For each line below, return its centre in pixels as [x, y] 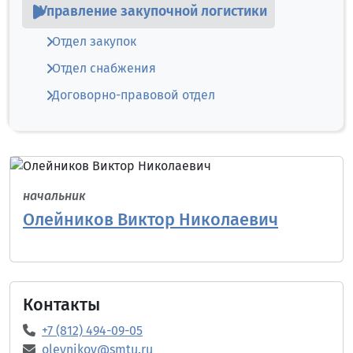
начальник [54, 195]
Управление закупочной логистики [153, 12]
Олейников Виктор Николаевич [150, 219]
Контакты [61, 305]
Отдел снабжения [104, 68]
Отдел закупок [94, 41]
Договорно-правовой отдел [134, 95]
